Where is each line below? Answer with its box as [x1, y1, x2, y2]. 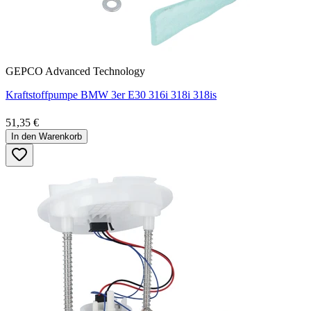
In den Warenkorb [11, 131, 82, 142]
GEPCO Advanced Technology [6, 65, 145, 77]
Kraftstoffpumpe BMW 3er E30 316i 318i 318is [6, 88, 217, 101]
